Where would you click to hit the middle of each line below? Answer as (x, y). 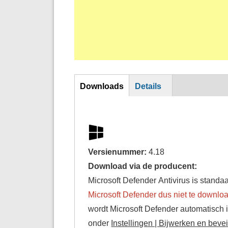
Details (148, 86)
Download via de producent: (144, 166)
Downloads (102, 86)
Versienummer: (119, 151)
